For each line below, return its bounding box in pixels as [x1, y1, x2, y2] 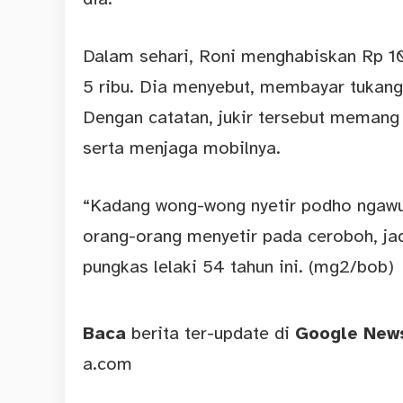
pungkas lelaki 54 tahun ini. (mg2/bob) [83, 255, 394, 279]
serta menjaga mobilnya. [83, 137, 281, 160]
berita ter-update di [126, 322, 295, 345]
